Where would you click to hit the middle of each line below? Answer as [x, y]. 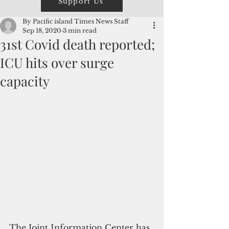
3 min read [80, 30]
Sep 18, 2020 [42, 30]
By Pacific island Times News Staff [76, 21]
